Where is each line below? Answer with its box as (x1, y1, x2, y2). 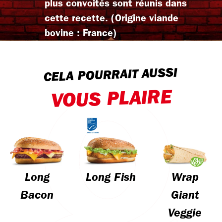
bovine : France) (44, 29, 117, 39)
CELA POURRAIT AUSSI (43, 66, 178, 85)
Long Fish (86, 172, 136, 184)
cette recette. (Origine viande (44, 14, 178, 24)
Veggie (168, 208, 202, 220)
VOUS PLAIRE (50, 88, 172, 112)
